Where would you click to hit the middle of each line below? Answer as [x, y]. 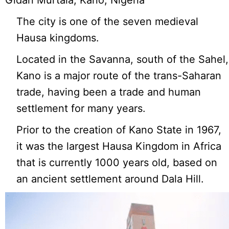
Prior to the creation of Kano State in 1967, [119, 130]
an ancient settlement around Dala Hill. [110, 179]
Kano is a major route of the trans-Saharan [119, 76]
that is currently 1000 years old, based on [117, 163]
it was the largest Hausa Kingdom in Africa [119, 146]
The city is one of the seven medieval [108, 22]
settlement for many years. [81, 109]
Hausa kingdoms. [58, 38]
